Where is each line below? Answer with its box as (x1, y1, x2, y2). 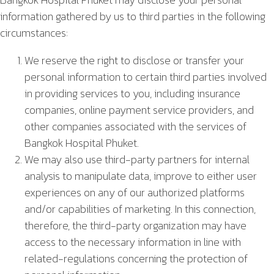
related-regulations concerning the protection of (24, 250, 248, 267)
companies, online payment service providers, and (24, 101, 254, 118)
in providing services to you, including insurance (24, 84, 240, 102)
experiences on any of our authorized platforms (24, 183, 245, 201)
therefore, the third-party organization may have (24, 217, 246, 234)
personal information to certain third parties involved (24, 68, 267, 85)
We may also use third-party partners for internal (24, 150, 250, 168)
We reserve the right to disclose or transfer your (24, 51, 244, 68)
